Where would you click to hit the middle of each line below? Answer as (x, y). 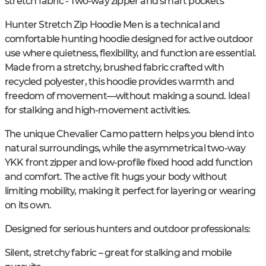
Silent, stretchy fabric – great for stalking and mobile (118, 253)
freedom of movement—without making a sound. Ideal (127, 96)
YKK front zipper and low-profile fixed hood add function (129, 163)
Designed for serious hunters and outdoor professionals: (128, 229)
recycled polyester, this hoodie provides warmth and (120, 82)
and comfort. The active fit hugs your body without (116, 177)
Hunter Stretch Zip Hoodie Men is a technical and (113, 25)
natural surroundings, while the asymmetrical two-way (125, 148)
